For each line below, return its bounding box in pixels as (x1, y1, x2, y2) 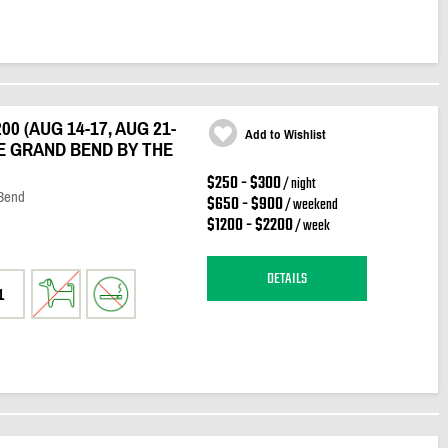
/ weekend (282, 194, 338, 217)
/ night (280, 173, 316, 196)
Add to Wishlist (244, 127, 326, 142)
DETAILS (266, 266, 307, 291)
